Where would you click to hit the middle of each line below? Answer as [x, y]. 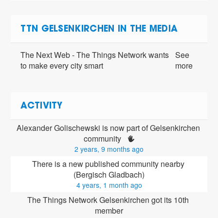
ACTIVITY [42, 107]
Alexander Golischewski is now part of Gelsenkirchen [108, 128]
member [109, 211]
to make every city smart [62, 66]
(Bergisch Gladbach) [109, 175]
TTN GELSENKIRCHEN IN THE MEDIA [99, 30]
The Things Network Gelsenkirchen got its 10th [108, 200]
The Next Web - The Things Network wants [95, 55]
